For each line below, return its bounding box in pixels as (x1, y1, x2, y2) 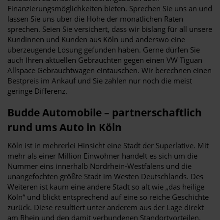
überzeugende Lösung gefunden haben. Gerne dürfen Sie (7, 44, 200, 55)
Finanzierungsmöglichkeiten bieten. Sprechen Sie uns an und (7, 3, 212, 13)
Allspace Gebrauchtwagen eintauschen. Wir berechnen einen (7, 65, 212, 75)
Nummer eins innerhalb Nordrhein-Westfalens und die (7, 161, 192, 171)
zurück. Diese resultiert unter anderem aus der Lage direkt (7, 202, 204, 212)
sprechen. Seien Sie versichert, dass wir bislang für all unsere (7, 24, 212, 34)
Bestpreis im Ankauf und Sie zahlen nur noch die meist (7, 75, 192, 85)
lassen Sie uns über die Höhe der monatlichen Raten (7, 13, 183, 24)
